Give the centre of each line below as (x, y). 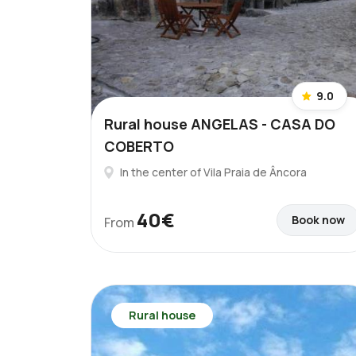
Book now (318, 220)
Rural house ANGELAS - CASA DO (220, 124)
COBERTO (139, 146)
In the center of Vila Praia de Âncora (213, 172)
